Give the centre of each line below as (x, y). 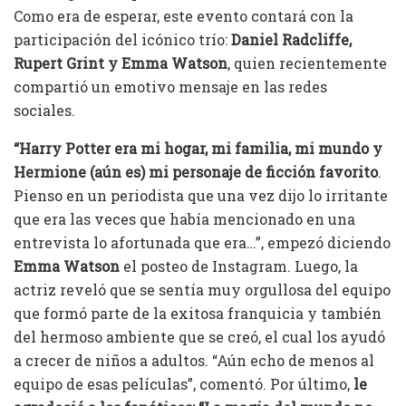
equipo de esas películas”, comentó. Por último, (184, 384)
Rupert (38, 63)
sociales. (46, 111)
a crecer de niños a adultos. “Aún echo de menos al (194, 361)
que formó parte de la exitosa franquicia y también (198, 314)
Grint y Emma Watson (147, 63)
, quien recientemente (307, 63)
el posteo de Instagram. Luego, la (239, 266)
